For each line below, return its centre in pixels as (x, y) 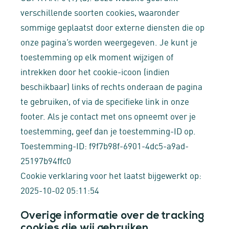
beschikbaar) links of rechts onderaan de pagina (111, 86)
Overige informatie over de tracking (112, 216)
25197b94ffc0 (46, 160)
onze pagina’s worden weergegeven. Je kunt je (109, 41)
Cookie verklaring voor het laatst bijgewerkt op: (111, 175)
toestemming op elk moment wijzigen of (97, 56)
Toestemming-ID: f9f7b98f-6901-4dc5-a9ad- (105, 145)
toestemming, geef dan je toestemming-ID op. (108, 130)
